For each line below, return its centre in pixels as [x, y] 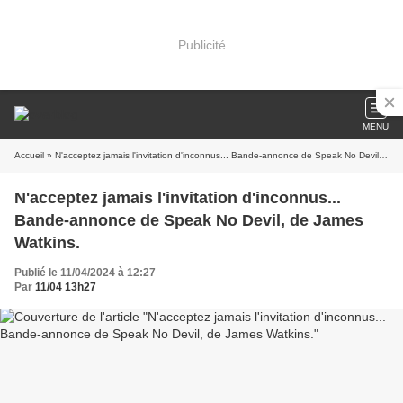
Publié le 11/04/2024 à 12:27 [85, 273]
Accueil [29, 155]
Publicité [201, 45]
